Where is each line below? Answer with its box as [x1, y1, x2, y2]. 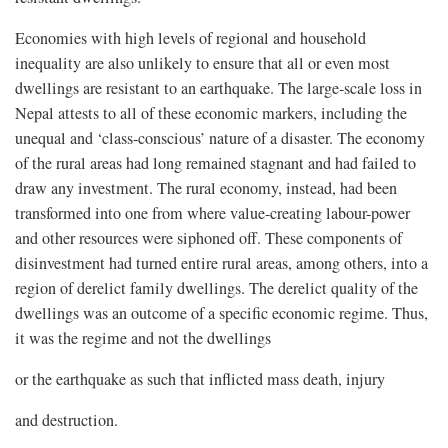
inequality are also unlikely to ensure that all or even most [15, 51, 390, 74]
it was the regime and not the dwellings [15, 326, 271, 349]
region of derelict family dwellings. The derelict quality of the [15, 276, 418, 299]
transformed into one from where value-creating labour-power [15, 201, 410, 224]
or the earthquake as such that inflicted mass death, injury [15, 367, 385, 390]
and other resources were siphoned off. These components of [15, 226, 402, 249]
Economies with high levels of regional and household [15, 26, 366, 49]
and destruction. [15, 408, 118, 431]
